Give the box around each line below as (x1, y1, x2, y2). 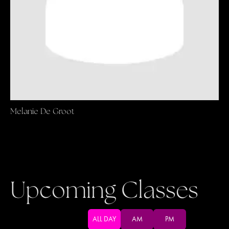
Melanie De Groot (10, 107, 74, 116)
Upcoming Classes (10, 179, 198, 204)
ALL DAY (93, 216, 116, 223)
